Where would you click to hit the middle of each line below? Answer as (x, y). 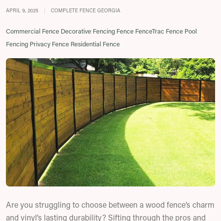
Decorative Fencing (88, 31)
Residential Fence (95, 44)
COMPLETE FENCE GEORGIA (85, 10)
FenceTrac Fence (159, 31)
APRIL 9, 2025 (22, 10)
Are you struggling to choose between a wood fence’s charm (110, 204)
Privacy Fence (49, 44)
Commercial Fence (33, 31)
